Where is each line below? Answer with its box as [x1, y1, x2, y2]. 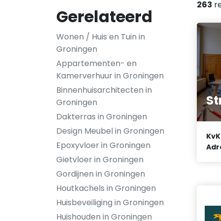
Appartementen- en [56, 58, 137, 69]
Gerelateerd [56, 5, 152, 28]
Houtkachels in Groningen [56, 183, 156, 194]
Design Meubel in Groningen [56, 125, 164, 137]
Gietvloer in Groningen [56, 154, 144, 165]
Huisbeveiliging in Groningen [56, 197, 164, 208]
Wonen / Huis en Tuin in [56, 31, 145, 42]
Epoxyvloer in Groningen [56, 140, 150, 151]
